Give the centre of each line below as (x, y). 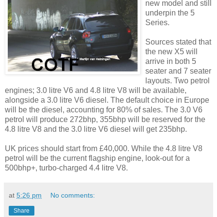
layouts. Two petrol (178, 81)
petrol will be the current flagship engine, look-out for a (97, 158)
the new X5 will (171, 52)
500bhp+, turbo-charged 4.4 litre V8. (66, 168)
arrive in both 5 (171, 62)
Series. (157, 23)
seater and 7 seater (178, 71)
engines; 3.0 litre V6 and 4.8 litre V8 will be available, (96, 91)
